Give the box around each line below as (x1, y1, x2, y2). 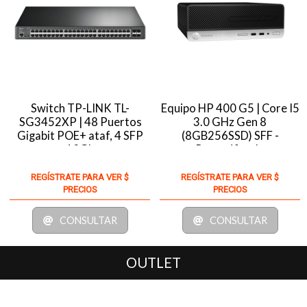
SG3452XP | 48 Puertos (19, 114, 142, 129)
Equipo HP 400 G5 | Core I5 (160, 101, 299, 115)
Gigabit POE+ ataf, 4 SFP (17, 128, 144, 143)
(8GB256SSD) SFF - (181, 128, 279, 143)
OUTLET (126, 254, 181, 271)
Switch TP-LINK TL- (31, 101, 130, 115)
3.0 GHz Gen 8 (193, 114, 267, 129)
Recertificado (195, 142, 265, 156)
